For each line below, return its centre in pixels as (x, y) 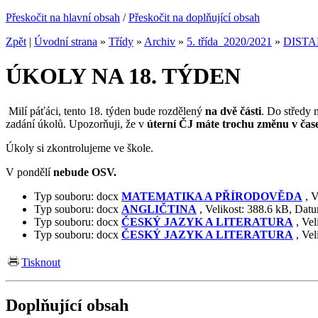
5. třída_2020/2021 (229, 42)
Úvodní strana (66, 42)
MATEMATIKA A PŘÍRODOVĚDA (212, 196)
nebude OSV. (83, 172)
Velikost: (226, 209)
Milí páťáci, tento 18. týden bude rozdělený (105, 111)
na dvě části (233, 111)
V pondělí (28, 172)
